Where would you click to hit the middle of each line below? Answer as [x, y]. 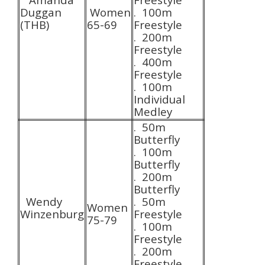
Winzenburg [52, 214]
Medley [153, 111]
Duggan [41, 12]
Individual [159, 99]
